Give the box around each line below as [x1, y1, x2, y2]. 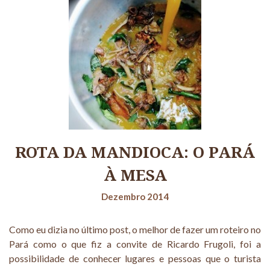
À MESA [103, 164, 167, 186]
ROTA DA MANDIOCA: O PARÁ [15, 141, 255, 163]
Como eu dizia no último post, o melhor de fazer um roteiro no [9, 224, 261, 236]
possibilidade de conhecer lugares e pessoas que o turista [9, 253, 261, 265]
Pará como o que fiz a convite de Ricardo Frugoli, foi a [9, 238, 261, 250]
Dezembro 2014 [101, 191, 169, 202]
